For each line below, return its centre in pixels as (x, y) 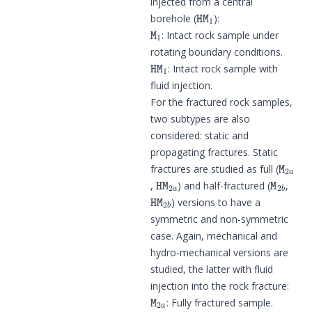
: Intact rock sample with (223, 68)
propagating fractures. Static (214, 152)
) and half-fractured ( (224, 185)
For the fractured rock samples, (221, 102)
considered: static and (200, 135)
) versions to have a (216, 202)
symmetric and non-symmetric (219, 219)
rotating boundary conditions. (217, 52)
